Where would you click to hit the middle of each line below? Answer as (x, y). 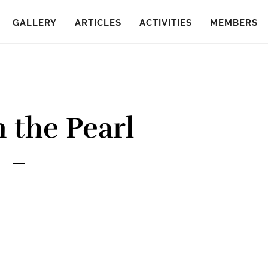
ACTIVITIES (166, 23)
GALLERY (35, 23)
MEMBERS (234, 23)
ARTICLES (98, 23)
